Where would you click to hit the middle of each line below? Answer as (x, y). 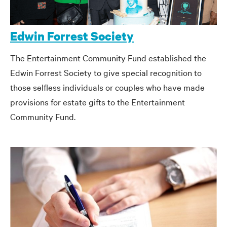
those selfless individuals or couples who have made (107, 87)
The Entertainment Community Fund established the (108, 57)
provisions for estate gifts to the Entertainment (98, 101)
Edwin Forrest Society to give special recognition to (106, 72)
